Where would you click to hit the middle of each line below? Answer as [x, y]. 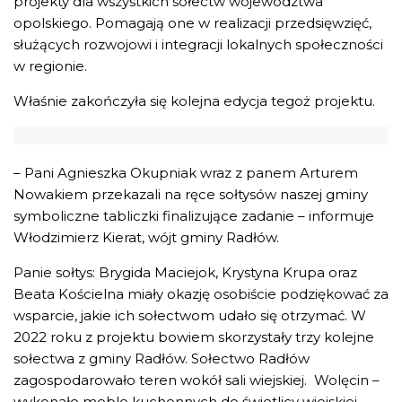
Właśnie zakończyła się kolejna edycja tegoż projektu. [194, 101]
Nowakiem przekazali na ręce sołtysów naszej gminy [191, 195]
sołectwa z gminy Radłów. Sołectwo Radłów [162, 359]
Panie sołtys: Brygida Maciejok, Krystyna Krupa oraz [185, 273]
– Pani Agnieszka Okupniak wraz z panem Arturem [186, 173]
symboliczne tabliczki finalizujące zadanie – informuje [194, 216]
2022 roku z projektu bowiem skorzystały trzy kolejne [194, 337]
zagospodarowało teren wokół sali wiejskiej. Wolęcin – [197, 380]
